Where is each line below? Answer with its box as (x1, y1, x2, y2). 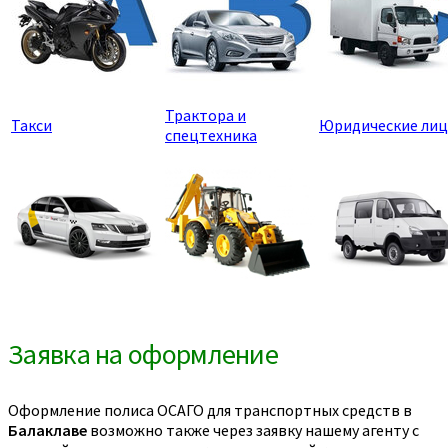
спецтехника (165, 125, 257, 146)
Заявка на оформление (8, 336, 278, 373)
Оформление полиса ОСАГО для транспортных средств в (8, 400, 412, 421)
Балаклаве (8, 420, 87, 441)
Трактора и (165, 105, 246, 126)
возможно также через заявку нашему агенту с (87, 420, 419, 441)
